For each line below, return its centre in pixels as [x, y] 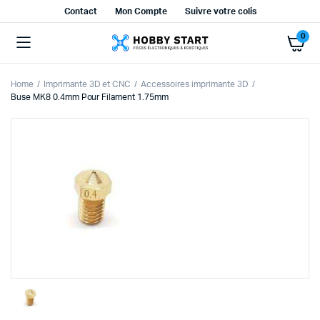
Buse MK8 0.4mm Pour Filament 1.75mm [90, 97]
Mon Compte [141, 11]
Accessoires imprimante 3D [195, 84]
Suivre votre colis [221, 11]
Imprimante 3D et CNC [87, 84]
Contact [81, 11]
